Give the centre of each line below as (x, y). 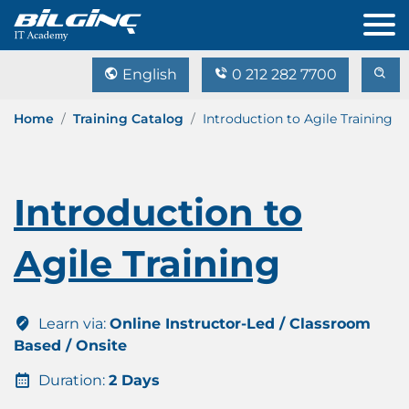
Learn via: (72, 324)
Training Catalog (128, 119)
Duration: (72, 380)
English (148, 74)
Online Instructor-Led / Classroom (240, 324)
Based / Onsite (70, 346)
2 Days (134, 380)
